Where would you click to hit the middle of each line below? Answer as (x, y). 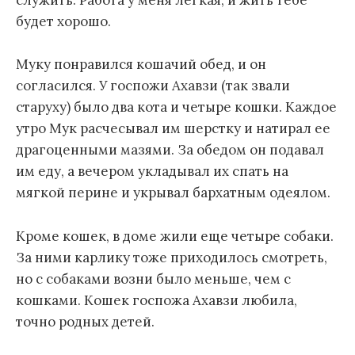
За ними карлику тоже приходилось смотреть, (172, 257)
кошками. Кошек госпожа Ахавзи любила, (157, 300)
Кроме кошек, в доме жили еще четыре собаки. (175, 236)
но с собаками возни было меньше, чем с (153, 279)
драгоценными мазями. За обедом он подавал (170, 150)
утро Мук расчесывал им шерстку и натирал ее (173, 129)
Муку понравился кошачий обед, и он (141, 65)
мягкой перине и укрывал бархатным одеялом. (173, 193)
